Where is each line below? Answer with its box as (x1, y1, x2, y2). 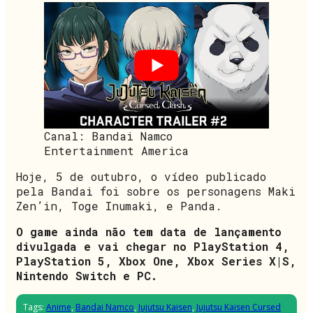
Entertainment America (44, 143, 189, 159)
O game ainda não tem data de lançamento (16, 224, 282, 240)
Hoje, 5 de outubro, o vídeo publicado (16, 169, 266, 184)
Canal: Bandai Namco (44, 129, 173, 144)
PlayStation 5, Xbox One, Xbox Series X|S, (16, 254, 296, 269)
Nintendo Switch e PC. (16, 268, 157, 284)
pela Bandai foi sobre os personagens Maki (16, 184, 296, 199)
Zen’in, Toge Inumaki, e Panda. (16, 198, 222, 214)
